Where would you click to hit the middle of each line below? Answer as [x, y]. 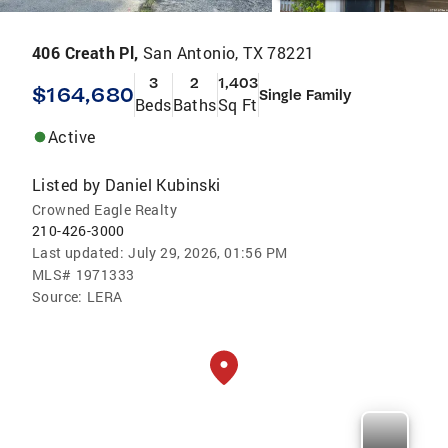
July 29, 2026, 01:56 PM [208, 252]
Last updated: [78, 252]
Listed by [66, 184]
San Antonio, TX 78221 [229, 52]
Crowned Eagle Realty [104, 209]
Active [72, 136]
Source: [57, 296]
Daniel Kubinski [162, 184]
